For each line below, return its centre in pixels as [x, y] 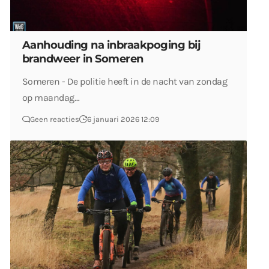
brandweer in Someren [83, 59]
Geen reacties [55, 119]
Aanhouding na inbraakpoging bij [112, 45]
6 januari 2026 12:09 [123, 119]
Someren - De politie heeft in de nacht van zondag [125, 81]
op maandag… [51, 97]
